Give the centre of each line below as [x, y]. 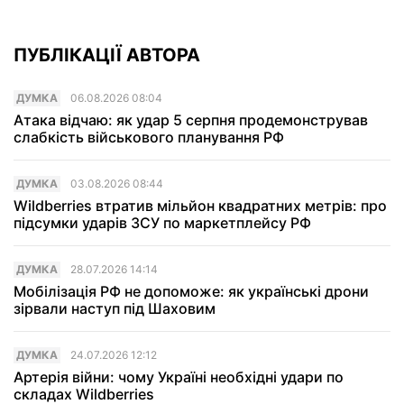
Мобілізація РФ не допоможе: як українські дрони [191, 292]
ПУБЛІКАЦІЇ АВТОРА [107, 55]
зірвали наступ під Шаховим [115, 309]
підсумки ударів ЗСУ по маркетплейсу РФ [162, 223]
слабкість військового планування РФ [149, 138]
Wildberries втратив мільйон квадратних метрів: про [200, 206]
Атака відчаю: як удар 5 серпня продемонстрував [191, 120]
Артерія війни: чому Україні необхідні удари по [179, 377]
